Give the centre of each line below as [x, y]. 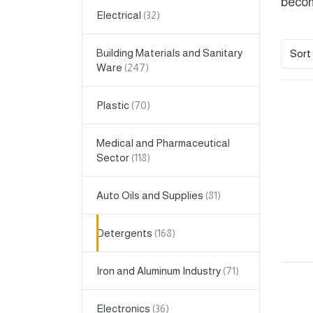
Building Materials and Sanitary [169, 53]
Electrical [119, 15]
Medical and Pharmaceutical [163, 143]
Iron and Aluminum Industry [159, 271]
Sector [113, 158]
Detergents [124, 233]
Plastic [113, 105]
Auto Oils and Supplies [150, 196]
